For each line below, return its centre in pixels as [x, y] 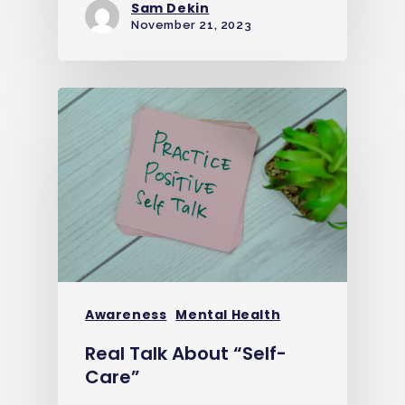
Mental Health [228, 314]
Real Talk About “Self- [186, 353]
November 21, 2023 [192, 24]
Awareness [126, 314]
